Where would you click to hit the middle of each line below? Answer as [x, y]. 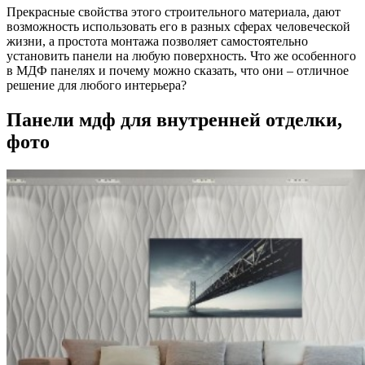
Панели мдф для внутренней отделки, [174, 119]
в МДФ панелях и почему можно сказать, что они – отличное [178, 70]
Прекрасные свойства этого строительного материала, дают [174, 11]
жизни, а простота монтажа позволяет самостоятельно [157, 41]
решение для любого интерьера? [97, 85]
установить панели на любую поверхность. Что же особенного [181, 55]
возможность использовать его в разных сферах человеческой [178, 26]
